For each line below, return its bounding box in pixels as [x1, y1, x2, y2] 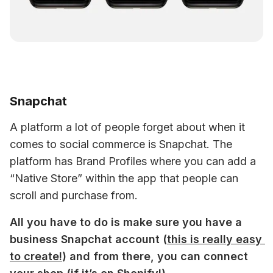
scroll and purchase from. [10, 189, 138, 202]
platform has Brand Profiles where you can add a [10, 155, 256, 168]
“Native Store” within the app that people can [10, 172, 238, 185]
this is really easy [167, 233, 262, 246]
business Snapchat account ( [10, 233, 167, 246]
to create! [10, 250, 62, 263]
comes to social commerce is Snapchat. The [10, 138, 232, 151]
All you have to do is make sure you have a [10, 216, 242, 229]
